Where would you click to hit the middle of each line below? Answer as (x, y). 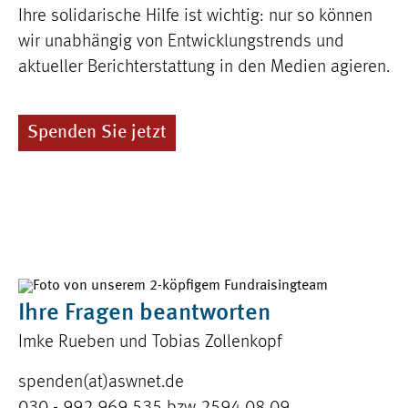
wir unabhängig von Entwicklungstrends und (181, 42)
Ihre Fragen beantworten (144, 313)
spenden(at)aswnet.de (101, 382)
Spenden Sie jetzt (97, 133)
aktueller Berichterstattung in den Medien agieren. (204, 67)
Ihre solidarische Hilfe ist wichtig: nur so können (195, 16)
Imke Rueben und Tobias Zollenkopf (150, 342)
